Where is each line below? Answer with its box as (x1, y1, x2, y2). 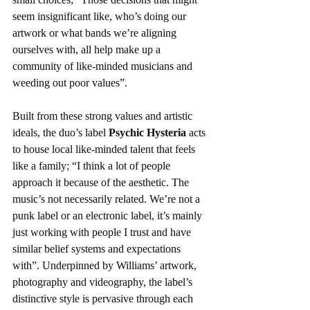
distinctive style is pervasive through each (12, 293, 196, 305)
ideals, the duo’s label (12, 127, 109, 139)
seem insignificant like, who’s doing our (12, 10, 189, 23)
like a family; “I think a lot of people (12, 160, 173, 172)
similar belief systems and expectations (12, 243, 183, 255)
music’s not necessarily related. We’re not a (12, 193, 203, 206)
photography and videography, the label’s (12, 276, 195, 289)
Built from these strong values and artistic (12, 110, 195, 122)
